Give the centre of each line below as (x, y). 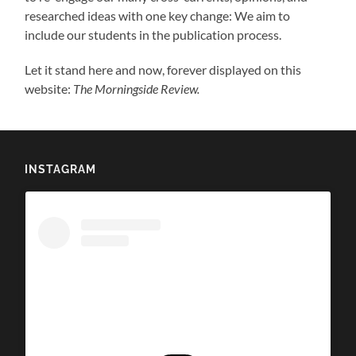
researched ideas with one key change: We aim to (158, 15)
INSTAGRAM (61, 168)
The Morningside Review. (137, 88)
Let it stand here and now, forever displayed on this (163, 69)
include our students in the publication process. (155, 34)
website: (49, 88)
